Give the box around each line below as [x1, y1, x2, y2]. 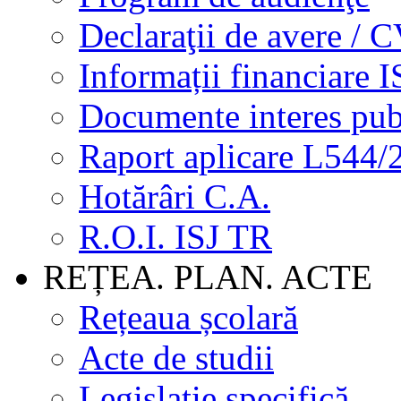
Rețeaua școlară [79, 297, 298, 337]
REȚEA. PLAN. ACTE [43, 257, 372, 296]
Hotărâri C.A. [79, 176, 270, 216]
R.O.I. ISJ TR [79, 217, 272, 256]
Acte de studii [79, 337, 274, 377]
